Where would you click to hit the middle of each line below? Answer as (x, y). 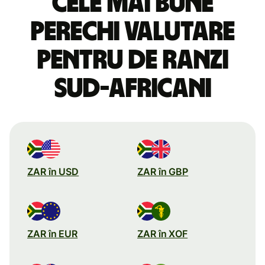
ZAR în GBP (163, 171)
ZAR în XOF (163, 233)
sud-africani (132, 88)
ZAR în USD (53, 171)
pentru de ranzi (132, 60)
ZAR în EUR (53, 233)
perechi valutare (132, 32)
